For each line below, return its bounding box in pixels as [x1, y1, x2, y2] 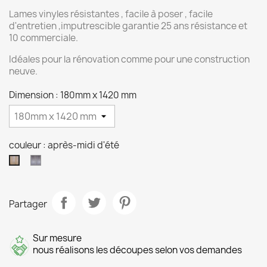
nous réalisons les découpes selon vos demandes [33, 244, 242, 256]
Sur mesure [33, 232, 82, 244]
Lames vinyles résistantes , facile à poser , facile [9, 8, 213, 20]
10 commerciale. [9, 32, 78, 44]
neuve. [9, 65, 38, 77]
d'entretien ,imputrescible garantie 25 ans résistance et [9, 20, 247, 32]
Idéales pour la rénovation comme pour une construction [9, 53, 250, 66]
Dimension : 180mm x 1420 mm [9, 89, 136, 101]
